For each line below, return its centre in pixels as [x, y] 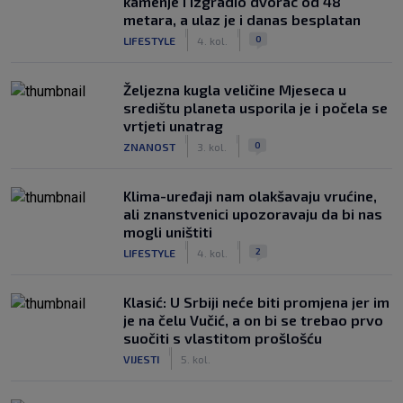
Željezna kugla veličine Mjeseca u [235, 90]
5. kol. [196, 358]
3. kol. [212, 146]
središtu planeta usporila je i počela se [255, 107]
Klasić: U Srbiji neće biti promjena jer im [256, 302]
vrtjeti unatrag [173, 125]
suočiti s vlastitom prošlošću [223, 338]
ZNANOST [149, 146]
